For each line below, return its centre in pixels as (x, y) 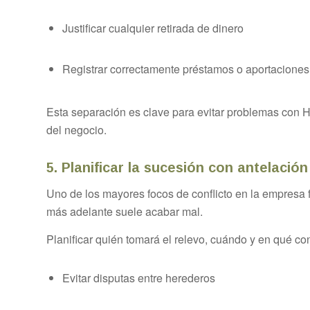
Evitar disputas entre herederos (139, 277)
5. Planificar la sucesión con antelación (177, 168)
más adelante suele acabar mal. (125, 211)
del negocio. (76, 130)
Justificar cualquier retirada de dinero (153, 28)
